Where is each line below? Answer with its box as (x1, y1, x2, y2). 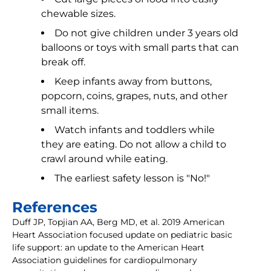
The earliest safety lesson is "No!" (54, 172, 210, 184)
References (12, 198, 97, 217)
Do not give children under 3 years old (54, 27, 238, 39)
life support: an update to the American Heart (12, 242, 204, 253)
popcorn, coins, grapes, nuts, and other (41, 90, 227, 102)
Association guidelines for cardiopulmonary (12, 255, 197, 266)
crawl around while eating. (41, 153, 168, 165)
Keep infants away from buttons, (54, 76, 212, 88)
